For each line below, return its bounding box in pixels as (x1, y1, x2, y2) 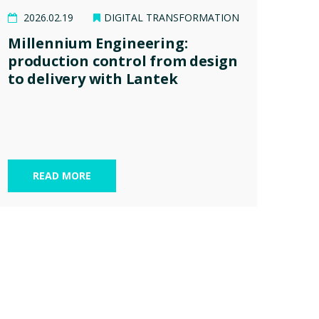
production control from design (8, 51, 238, 70)
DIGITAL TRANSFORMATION (104, 10, 239, 24)
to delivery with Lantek (8, 68, 178, 88)
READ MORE (33, 168, 91, 182)
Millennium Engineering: (8, 33, 188, 53)
